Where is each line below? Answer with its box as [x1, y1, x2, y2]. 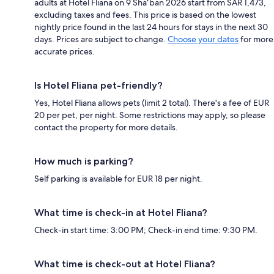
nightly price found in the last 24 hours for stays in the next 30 [34, 21, 268, 33]
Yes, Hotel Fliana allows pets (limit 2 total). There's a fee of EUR [34, 97, 269, 109]
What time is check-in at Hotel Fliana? [34, 207, 207, 219]
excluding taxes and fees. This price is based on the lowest [34, 9, 256, 21]
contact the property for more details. [34, 122, 178, 133]
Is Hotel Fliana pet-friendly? [34, 80, 163, 92]
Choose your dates [168, 34, 239, 45]
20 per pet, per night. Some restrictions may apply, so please [34, 109, 265, 121]
